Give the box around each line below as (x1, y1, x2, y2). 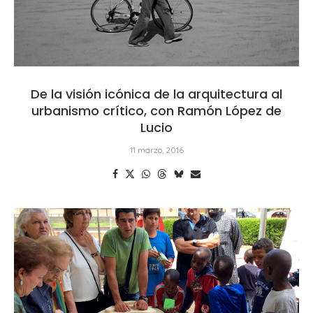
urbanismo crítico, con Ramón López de (31, 101, 282, 119)
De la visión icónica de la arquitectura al (31, 85, 282, 103)
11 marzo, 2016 (129, 144, 184, 155)
